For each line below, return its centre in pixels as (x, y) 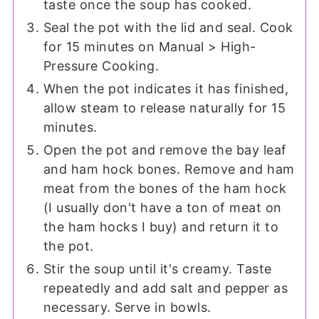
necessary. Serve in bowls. (127, 308)
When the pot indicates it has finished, (166, 89)
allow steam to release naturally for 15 (164, 108)
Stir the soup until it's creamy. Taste (157, 269)
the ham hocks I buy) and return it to (161, 227)
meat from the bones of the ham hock (165, 189)
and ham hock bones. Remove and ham (169, 169)
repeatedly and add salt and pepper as (166, 288)
